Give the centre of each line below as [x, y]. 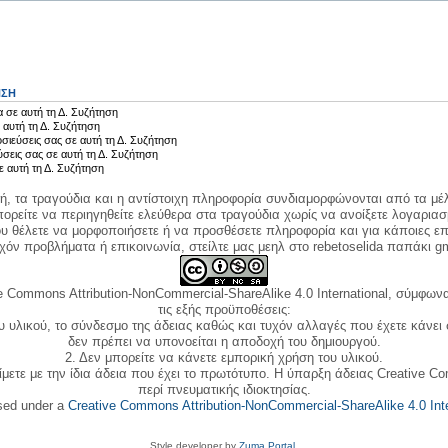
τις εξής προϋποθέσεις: [224, 309]
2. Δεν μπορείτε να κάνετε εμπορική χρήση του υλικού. [224, 357]
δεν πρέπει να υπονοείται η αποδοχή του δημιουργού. [224, 341]
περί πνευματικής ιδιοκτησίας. [224, 389]
